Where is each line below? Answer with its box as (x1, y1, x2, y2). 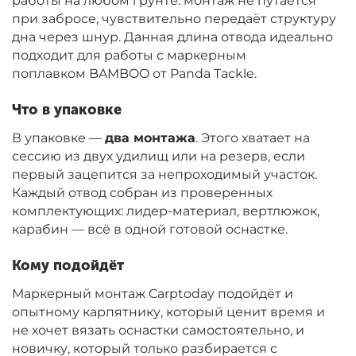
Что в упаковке (12, 101, 122, 119)
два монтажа (105, 130, 195, 146)
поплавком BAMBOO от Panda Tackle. (12, 66, 257, 82)
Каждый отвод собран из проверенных (12, 185, 273, 201)
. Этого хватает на (195, 130, 310, 146)
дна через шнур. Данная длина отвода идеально (12, 29, 333, 45)
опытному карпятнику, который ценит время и (12, 304, 325, 320)
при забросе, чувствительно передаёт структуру (12, 11, 336, 27)
